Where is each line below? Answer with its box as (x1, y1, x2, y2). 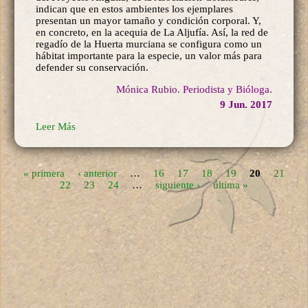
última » (213, 179, 248, 190)
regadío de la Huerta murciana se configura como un (36, 38, 262, 49)
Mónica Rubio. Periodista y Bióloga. (116, 83, 272, 95)
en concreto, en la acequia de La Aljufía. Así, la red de (36, 26, 268, 38)
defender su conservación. (36, 61, 148, 73)
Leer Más (36, 120, 76, 132)
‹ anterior (78, 167, 117, 179)
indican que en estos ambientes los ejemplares (36, 3, 233, 14)
